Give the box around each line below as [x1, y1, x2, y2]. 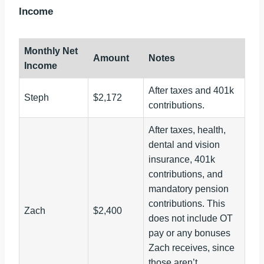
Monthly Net [24, 46, 78, 57]
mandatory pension [148, 184, 229, 194]
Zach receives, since [148, 243, 235, 253]
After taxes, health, [148, 125, 226, 136]
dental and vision [148, 140, 220, 150]
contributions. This [148, 199, 225, 209]
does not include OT [148, 213, 233, 224]
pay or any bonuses [148, 228, 230, 239]
